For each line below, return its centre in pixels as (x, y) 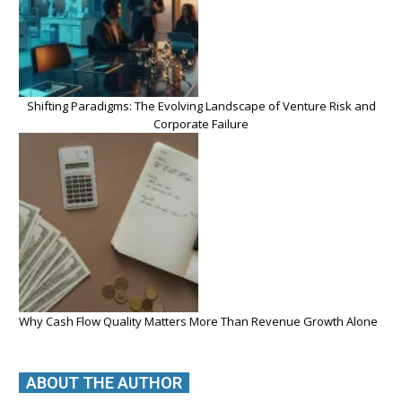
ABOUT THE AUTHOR (104, 383)
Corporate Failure (201, 124)
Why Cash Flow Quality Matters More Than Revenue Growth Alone (198, 322)
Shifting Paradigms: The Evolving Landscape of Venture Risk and (201, 106)
